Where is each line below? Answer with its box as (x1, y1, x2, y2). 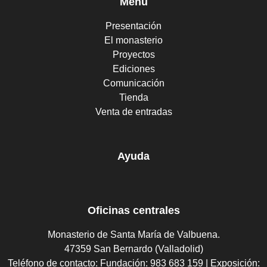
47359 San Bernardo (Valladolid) (64, 243, 203, 254)
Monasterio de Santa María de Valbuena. (47, 229, 220, 240)
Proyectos (112, 49, 155, 60)
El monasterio (104, 35, 163, 45)
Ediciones (112, 63, 155, 74)
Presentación (105, 20, 162, 31)
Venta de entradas (95, 106, 172, 117)
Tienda (119, 92, 148, 103)
